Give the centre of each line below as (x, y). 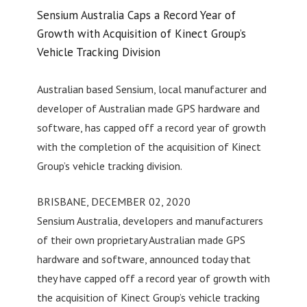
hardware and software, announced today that (144, 259)
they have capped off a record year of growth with (153, 278)
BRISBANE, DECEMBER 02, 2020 (113, 201)
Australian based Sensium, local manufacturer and (151, 89)
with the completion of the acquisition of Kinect (149, 146)
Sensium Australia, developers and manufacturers (150, 220)
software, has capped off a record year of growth (151, 127)
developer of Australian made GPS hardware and (148, 108)
